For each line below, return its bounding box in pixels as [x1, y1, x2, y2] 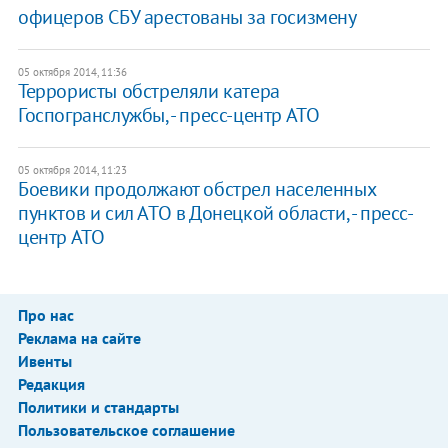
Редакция [17, 374, 85, 395]
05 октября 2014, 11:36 [17, 65, 127, 80]
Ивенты [17, 351, 72, 372]
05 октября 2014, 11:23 [17, 163, 127, 178]
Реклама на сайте [17, 328, 141, 349]
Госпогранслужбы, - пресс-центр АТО [17, 102, 320, 129]
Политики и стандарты [17, 397, 179, 418]
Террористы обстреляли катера [17, 78, 280, 105]
